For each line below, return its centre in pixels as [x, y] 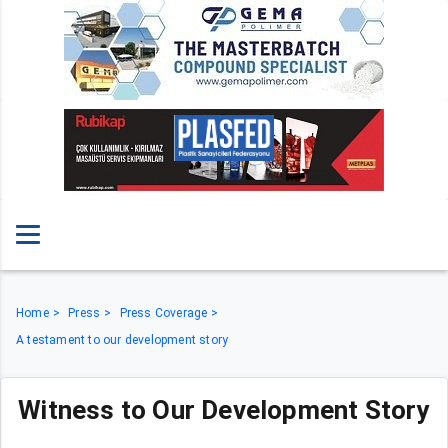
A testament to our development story [122, 340]
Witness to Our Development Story [224, 410]
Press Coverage [163, 313]
